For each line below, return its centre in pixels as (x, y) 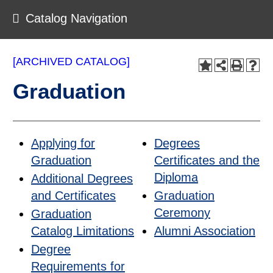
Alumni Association (205, 231)
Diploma (176, 177)
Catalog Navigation (76, 18)
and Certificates (73, 196)
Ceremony (182, 213)
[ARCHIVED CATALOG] (71, 62)
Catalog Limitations (83, 231)
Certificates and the (207, 160)
